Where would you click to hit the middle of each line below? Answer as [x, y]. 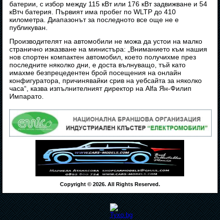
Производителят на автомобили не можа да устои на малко [106, 41]
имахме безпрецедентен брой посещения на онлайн [96, 73]
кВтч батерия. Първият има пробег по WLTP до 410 [93, 12]
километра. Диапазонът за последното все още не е [94, 20]
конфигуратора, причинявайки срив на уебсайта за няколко [106, 81]
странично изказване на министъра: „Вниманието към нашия [109, 49]
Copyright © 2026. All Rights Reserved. [110, 184]
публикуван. [29, 28]
